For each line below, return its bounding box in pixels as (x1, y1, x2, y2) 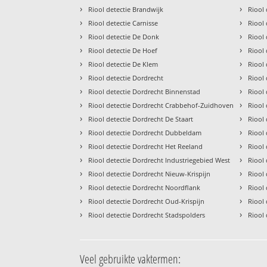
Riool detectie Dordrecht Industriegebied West (88, 156, 231, 165)
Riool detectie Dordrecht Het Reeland (88, 142, 203, 151)
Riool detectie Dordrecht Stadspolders (88, 210, 206, 220)
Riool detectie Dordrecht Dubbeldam (88, 128, 202, 138)
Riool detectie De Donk (88, 32, 160, 42)
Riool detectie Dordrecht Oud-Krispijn (88, 197, 205, 206)
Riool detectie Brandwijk (88, 5, 164, 14)
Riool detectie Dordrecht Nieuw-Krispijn (88, 169, 211, 179)
